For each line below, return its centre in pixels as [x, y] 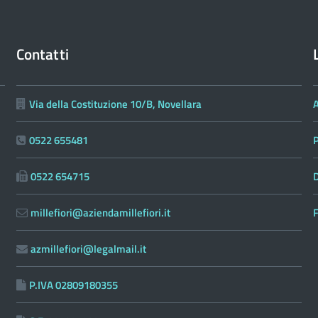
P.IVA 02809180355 [73, 285]
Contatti [42, 54]
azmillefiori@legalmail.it [88, 249]
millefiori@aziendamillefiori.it [100, 213]
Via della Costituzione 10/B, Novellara [115, 104]
